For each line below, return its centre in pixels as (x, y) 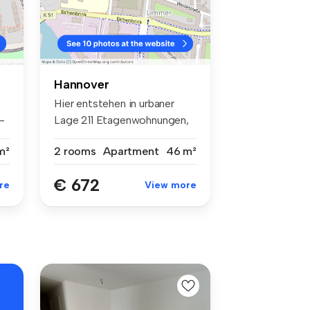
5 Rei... (70, 137)
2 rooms (75, 152)
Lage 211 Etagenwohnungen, (121, 120)
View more (171, 185)
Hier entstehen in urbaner (114, 104)
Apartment (131, 152)
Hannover (82, 85)
